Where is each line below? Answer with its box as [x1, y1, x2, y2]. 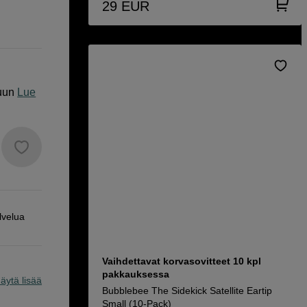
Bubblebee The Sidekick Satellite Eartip [102, 285, 272, 296]
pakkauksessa [102, 269, 169, 280]
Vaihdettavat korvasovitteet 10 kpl [102, 256, 261, 267]
